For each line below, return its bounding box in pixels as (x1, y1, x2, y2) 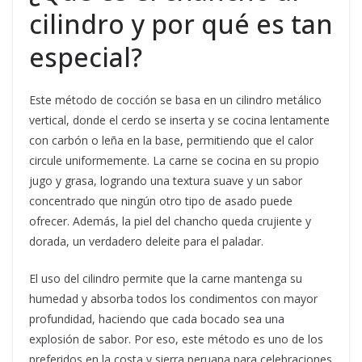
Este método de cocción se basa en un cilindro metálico (29, 92, 322, 108)
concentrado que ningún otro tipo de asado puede (29, 193, 293, 209)
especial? (29, 40, 142, 75)
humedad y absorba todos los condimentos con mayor (29, 291, 318, 307)
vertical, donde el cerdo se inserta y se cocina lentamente (29, 112, 330, 128)
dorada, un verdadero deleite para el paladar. (29, 234, 263, 250)
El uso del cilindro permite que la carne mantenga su (29, 271, 302, 287)
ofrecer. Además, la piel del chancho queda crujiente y (29, 213, 311, 229)
